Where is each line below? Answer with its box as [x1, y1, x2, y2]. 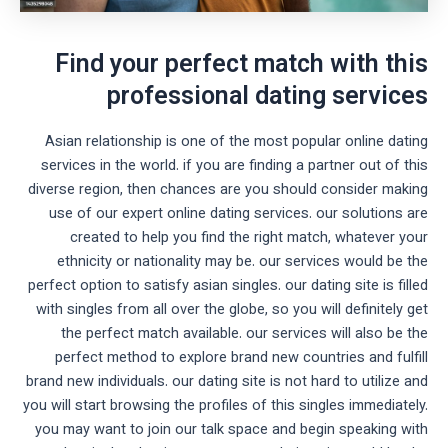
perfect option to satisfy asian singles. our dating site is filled [28, 275, 428, 299]
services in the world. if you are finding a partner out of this [41, 155, 428, 179]
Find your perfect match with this [55, 45, 428, 85]
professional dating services [107, 77, 428, 117]
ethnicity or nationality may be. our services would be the [57, 251, 428, 275]
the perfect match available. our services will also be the [61, 323, 428, 347]
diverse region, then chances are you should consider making [28, 179, 428, 203]
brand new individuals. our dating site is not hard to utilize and [26, 371, 428, 395]
